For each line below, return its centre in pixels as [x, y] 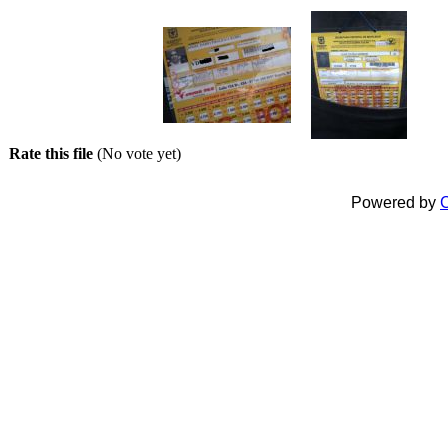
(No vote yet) [139, 153]
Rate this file [53, 153]
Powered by [395, 202]
